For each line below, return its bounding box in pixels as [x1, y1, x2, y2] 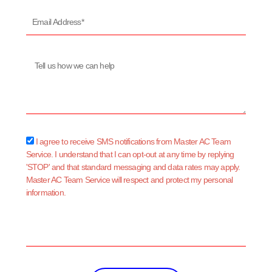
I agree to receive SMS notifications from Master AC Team [35, 137, 231, 147]
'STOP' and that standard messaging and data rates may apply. [25, 162, 240, 172]
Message [25, 57, 57, 67]
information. [25, 188, 66, 198]
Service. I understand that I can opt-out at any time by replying [25, 149, 234, 160]
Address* [25, 22, 56, 33]
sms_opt [25, 136, 55, 146]
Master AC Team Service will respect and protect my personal [25, 175, 233, 185]
